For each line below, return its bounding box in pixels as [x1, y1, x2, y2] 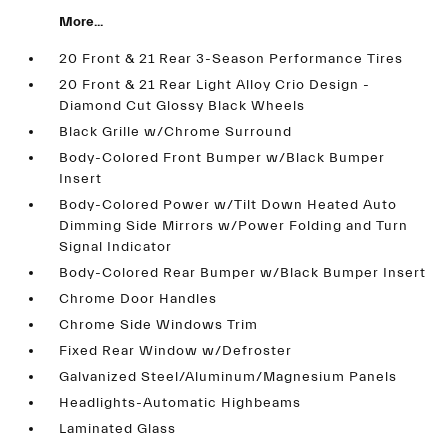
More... [59, 14, 104, 30]
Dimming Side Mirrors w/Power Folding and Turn [59, 218, 409, 234]
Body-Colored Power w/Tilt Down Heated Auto [59, 197, 398, 213]
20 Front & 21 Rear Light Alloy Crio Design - [59, 77, 371, 93]
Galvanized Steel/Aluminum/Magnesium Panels [59, 369, 398, 385]
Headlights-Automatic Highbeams [59, 395, 302, 411]
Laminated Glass [59, 421, 177, 437]
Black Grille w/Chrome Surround [59, 124, 293, 140]
